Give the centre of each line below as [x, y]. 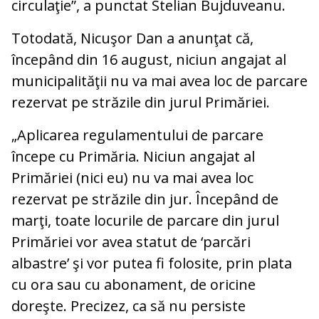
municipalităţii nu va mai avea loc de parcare [159, 81]
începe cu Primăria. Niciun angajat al [133, 157]
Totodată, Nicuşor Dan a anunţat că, [132, 38]
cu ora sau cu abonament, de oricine [134, 285]
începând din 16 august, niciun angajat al [149, 60]
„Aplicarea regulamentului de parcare [137, 135]
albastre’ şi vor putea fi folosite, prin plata [152, 263]
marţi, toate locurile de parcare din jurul [145, 221]
